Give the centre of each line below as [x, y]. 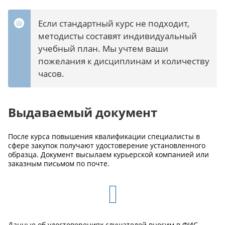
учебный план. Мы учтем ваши [103, 48]
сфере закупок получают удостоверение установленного [107, 145]
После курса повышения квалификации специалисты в [104, 136]
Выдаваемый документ [83, 112]
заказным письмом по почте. [59, 163]
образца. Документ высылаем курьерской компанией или [108, 154]
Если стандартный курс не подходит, [114, 23]
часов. [51, 73]
